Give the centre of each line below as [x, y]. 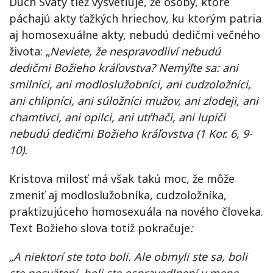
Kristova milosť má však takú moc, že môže [122, 178]
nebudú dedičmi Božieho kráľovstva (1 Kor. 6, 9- [131, 133]
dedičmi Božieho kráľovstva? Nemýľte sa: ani [124, 67]
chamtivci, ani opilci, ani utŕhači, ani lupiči [117, 117]
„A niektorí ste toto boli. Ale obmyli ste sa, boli [128, 256]
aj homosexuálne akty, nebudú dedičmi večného [135, 34]
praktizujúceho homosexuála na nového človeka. [136, 211]
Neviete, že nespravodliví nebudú [135, 51]
